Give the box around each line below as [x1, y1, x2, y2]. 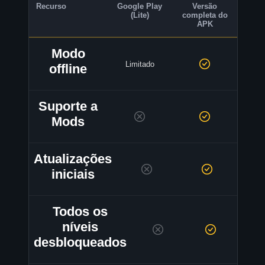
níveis [62, 219, 98, 235]
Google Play [117, 2, 162, 11]
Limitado [125, 59, 154, 69]
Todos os [53, 204, 108, 219]
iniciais [51, 167, 95, 182]
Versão [192, 2, 217, 11]
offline [49, 62, 87, 77]
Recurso [36, 2, 66, 11]
